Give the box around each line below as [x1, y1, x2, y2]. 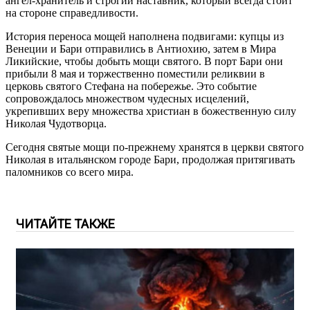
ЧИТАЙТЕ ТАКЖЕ [16, 217, 115, 232]
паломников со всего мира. [6, 166, 134, 179]
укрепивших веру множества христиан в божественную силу [6, 105, 296, 118]
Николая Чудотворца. [6, 118, 107, 130]
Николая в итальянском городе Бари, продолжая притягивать [6, 154, 295, 166]
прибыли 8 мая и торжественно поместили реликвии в [6, 68, 265, 80]
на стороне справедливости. [6, 7, 138, 19]
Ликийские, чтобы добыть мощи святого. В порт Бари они [6, 55, 283, 68]
